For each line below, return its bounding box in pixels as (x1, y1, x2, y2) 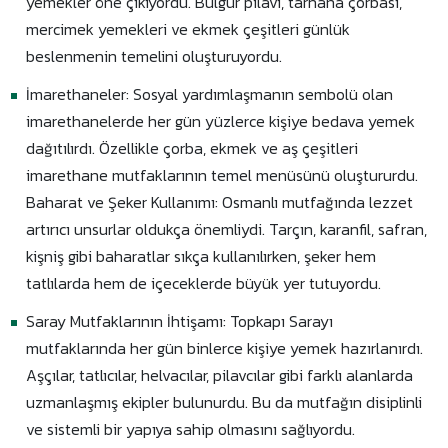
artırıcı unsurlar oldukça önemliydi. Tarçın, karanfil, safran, (26, 217, 428, 241)
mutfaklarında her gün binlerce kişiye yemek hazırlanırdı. (26, 336, 424, 360)
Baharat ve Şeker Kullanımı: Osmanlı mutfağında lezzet (26, 190, 414, 214)
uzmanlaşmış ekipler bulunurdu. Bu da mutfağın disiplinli (26, 390, 423, 414)
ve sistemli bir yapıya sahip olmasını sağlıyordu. (26, 417, 356, 441)
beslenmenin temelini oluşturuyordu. (26, 44, 283, 68)
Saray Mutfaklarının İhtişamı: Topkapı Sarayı (26, 309, 334, 333)
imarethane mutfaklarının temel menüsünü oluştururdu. (26, 163, 419, 187)
